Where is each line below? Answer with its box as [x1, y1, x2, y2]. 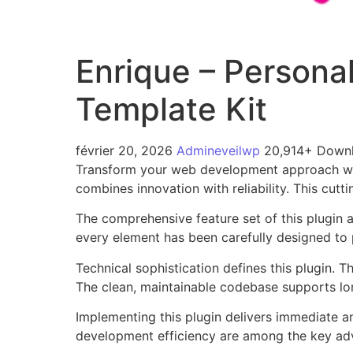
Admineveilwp [176, 142, 264, 158]
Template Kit [76, 89, 267, 128]
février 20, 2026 [76, 142, 176, 158]
